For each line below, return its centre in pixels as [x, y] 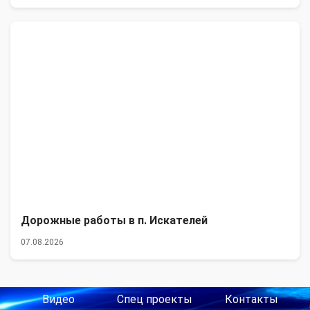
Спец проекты [155, 300]
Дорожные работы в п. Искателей [114, 221]
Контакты [251, 300]
